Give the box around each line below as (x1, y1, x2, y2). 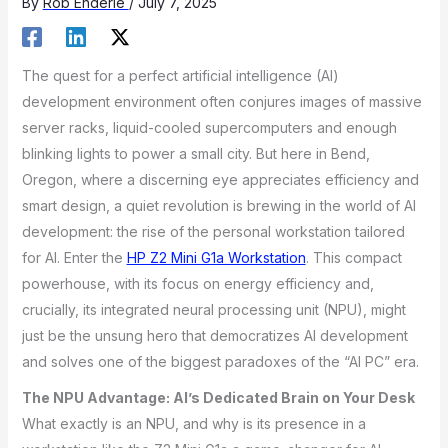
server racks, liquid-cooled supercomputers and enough (21, 118, 397, 136)
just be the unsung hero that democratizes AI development (21, 326, 408, 344)
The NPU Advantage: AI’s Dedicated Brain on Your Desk (21, 389, 415, 407)
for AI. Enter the (21, 248, 127, 266)
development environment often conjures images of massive (21, 92, 422, 110)
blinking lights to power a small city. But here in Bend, (21, 144, 370, 162)
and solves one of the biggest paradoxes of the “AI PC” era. (21, 352, 419, 370)
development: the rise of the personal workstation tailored (21, 222, 405, 240)
